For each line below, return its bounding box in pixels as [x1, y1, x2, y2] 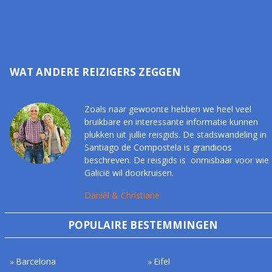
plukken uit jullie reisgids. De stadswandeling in [84, 129, 267, 141]
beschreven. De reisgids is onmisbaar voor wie [84, 154, 269, 166]
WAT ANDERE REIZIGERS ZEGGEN [10, 65, 182, 80]
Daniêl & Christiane [84, 189, 160, 202]
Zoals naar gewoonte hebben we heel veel [84, 103, 251, 115]
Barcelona [16, 256, 56, 268]
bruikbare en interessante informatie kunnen [84, 116, 258, 128]
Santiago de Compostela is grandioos [84, 141, 232, 154]
